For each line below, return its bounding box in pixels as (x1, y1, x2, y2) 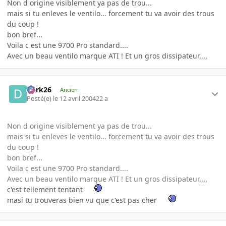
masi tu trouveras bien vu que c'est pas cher (7, 195, 159, 205)
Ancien (60, 85, 78, 93)
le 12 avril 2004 (53, 94, 96, 103)
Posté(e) (27, 94, 53, 103)
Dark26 (27, 84, 52, 94)
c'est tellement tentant (7, 185, 85, 195)
